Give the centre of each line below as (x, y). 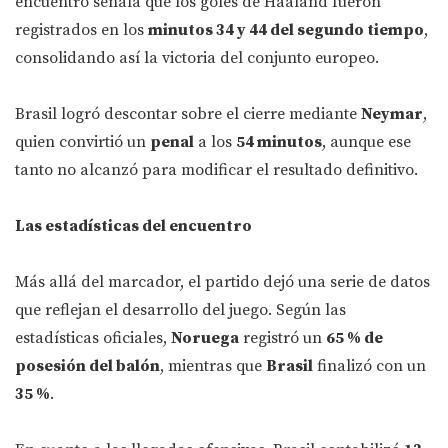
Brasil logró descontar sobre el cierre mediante (188, 114)
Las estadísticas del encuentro (133, 226)
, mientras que (213, 366)
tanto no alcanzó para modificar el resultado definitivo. (216, 170)
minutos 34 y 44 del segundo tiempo (286, 30)
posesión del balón (87, 366)
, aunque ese (366, 142)
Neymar (392, 114)
